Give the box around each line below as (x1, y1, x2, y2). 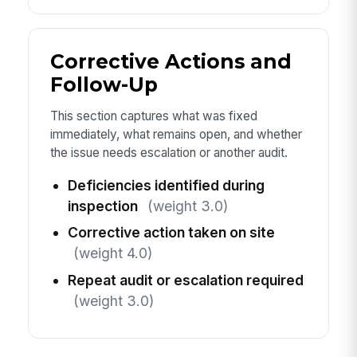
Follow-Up (49, 72, 158, 96)
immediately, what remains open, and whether (49, 126, 302, 142)
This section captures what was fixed (49, 108, 257, 124)
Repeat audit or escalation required (67, 271, 304, 288)
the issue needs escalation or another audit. (49, 144, 288, 160)
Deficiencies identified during (67, 177, 265, 194)
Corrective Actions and (49, 49, 292, 73)
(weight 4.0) (73, 245, 152, 262)
